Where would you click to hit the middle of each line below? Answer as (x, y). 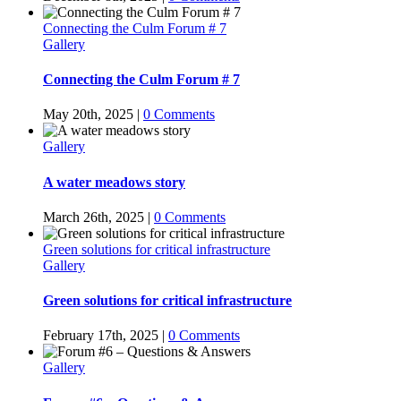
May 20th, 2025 (88, 115)
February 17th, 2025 (101, 336)
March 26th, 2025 (94, 217)
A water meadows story (114, 182)
